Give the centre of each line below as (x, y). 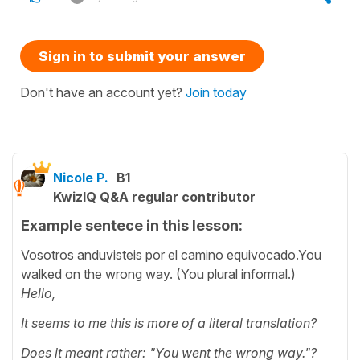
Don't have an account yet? (103, 92)
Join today (216, 92)
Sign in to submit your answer (142, 56)
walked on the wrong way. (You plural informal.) (158, 274)
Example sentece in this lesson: (132, 225)
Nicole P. (81, 177)
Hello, (38, 294)
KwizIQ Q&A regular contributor (154, 196)
